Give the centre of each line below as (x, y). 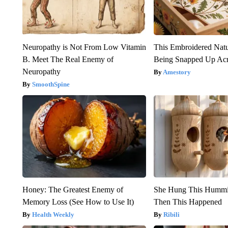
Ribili (172, 214)
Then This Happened (188, 202)
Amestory (177, 72)
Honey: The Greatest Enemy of (73, 189)
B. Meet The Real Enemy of (68, 59)
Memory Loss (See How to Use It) (78, 202)
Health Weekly (53, 214)
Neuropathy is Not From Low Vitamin (84, 47)
